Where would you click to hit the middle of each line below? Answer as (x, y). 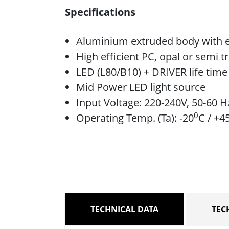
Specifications (100, 12)
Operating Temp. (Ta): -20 (135, 118)
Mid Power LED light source (141, 87)
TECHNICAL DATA (124, 209)
